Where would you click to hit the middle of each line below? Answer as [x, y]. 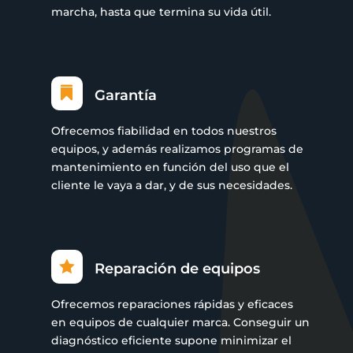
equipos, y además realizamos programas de [177, 149]
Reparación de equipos [177, 268]
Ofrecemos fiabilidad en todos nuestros [163, 130]
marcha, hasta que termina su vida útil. [161, 11]
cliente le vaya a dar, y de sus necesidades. [173, 185]
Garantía [125, 95]
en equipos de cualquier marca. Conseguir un [180, 322]
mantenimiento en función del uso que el [170, 167]
